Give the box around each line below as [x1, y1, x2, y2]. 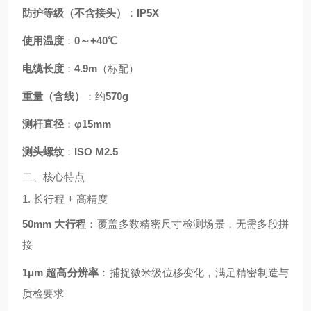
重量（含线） [22, 90, 85, 102]
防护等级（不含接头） [22, 7, 126, 19]
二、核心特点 [22, 171, 85, 183]
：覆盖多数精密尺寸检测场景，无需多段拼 [86, 218, 289, 230]
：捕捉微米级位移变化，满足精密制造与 [99, 267, 289, 278]
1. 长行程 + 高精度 [22, 193, 108, 205]
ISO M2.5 [74, 146, 118, 158]
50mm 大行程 [22, 218, 87, 230]
